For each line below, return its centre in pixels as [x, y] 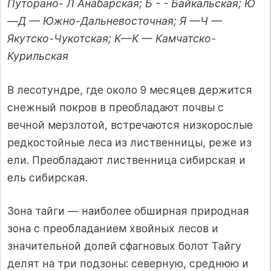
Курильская [38, 56]
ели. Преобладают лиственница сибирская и [126, 160]
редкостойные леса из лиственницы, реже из [129, 142]
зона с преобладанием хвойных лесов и [113, 229]
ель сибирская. [47, 177]
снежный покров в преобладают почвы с [116, 107]
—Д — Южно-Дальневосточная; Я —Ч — [115, 21]
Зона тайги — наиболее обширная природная [128, 211]
